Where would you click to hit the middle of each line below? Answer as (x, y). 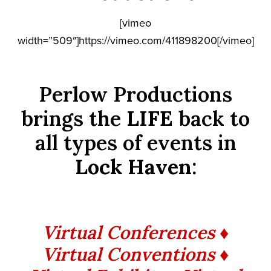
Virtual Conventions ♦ (135, 254)
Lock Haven (133, 166)
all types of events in (135, 142)
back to (211, 118)
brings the (71, 118)
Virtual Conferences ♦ (135, 232)
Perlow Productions (135, 94)
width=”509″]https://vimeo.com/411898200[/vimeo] (135, 40)
